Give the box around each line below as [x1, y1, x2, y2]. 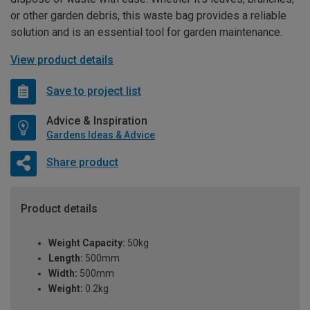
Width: [48, 268, 77, 280]
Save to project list [46, 84, 141, 98]
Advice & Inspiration [46, 113, 147, 127]
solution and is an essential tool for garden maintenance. [10, 25, 282, 39]
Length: [48, 253, 83, 264]
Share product [46, 156, 118, 170]
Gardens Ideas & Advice [46, 129, 155, 140]
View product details [10, 53, 113, 66]
